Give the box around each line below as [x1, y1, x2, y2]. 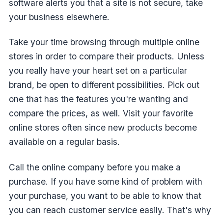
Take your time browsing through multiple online [9, 37, 199, 48]
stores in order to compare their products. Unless [9, 51, 204, 62]
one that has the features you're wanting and [9, 94, 188, 105]
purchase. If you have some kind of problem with [9, 176, 202, 187]
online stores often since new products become [9, 122, 197, 133]
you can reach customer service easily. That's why [9, 204, 211, 215]
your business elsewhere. [9, 11, 110, 22]
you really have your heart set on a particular [9, 65, 187, 76]
